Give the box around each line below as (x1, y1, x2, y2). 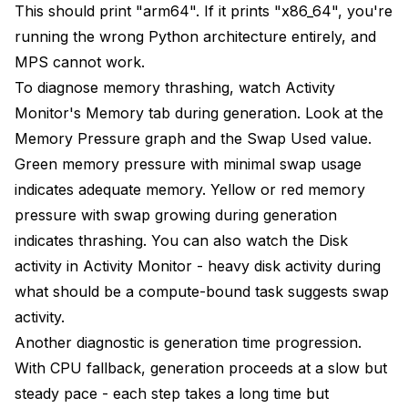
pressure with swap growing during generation (15, 205, 337, 224)
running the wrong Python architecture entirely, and (15, 26, 376, 46)
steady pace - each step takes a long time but (15, 383, 329, 403)
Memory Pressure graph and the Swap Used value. (15, 128, 372, 148)
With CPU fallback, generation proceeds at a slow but (15, 358, 387, 377)
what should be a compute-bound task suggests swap (15, 281, 389, 301)
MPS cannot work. (15, 52, 145, 71)
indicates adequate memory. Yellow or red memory (15, 179, 365, 199)
